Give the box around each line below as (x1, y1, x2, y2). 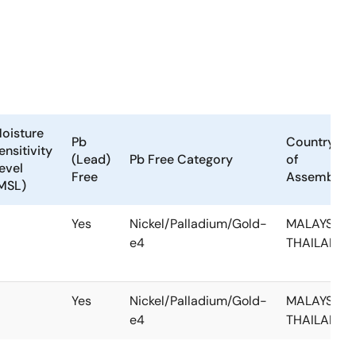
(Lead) (72, 151, 110, 168)
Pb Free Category (130, 151, 233, 168)
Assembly (286, 168, 345, 185)
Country (286, 133, 335, 150)
